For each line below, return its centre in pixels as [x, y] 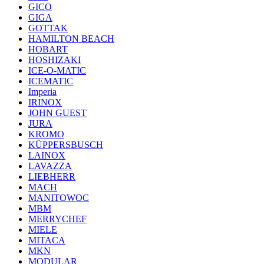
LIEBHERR [52, 176]
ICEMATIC [51, 81]
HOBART [48, 49]
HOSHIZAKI [55, 60]
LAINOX [47, 155]
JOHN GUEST [57, 113]
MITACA [47, 240]
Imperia [42, 92]
